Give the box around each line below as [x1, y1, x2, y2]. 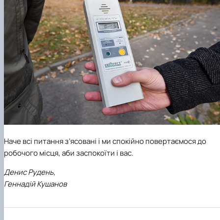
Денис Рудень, [4, 167, 55, 178]
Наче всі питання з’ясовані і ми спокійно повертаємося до [4, 136, 206, 147]
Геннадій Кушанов [4, 179, 67, 190]
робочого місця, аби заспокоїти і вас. [4, 148, 134, 159]
